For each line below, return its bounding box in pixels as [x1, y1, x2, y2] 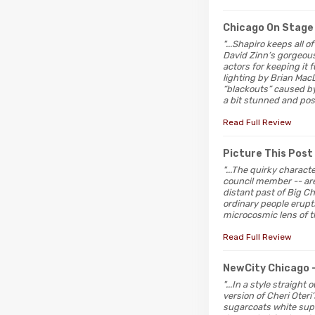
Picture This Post [223, 147, 313, 160]
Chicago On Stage [223, 21, 314, 34]
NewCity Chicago [223, 262, 309, 274]
